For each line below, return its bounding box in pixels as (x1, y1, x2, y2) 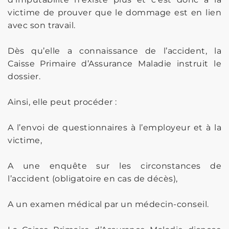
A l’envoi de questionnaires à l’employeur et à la (8, 122, 221, 132)
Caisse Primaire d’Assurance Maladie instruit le (8, 58, 221, 68)
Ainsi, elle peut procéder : (8, 97, 117, 107)
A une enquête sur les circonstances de (8, 161, 221, 171)
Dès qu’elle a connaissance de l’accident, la (8, 45, 221, 56)
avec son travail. (8, 20, 76, 30)
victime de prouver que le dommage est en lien (8, 7, 221, 17)
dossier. (8, 71, 40, 81)
